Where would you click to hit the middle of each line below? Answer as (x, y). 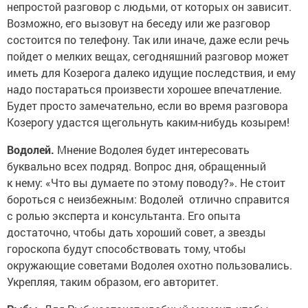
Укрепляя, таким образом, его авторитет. (113, 281)
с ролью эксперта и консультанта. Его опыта (124, 215)
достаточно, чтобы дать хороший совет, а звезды (136, 232)
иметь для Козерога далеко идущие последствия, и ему (151, 72)
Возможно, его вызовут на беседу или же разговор (139, 23)
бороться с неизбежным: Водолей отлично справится (148, 199)
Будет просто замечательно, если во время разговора (147, 105)
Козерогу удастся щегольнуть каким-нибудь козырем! (148, 122)
